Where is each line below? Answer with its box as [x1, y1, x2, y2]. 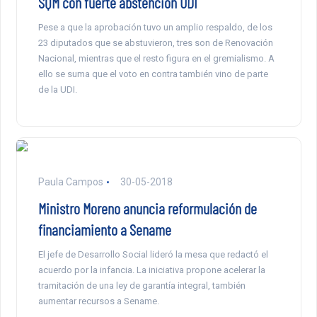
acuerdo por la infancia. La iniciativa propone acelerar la [38, 265, 265, 276]
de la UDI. [38, 84, 77, 96]
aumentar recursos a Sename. [38, 296, 159, 307]
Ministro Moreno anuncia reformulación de [38, 199, 257, 218]
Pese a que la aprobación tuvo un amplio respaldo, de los [38, 22, 272, 33]
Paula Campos [38, 176, 103, 188]
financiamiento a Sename [38, 220, 171, 239]
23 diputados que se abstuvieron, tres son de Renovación [38, 38, 273, 49]
